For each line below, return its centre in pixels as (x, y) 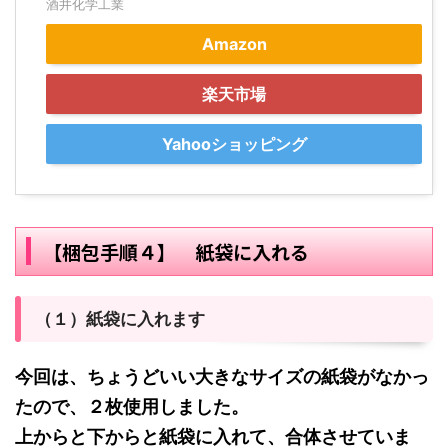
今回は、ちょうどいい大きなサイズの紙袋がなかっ (222, 376)
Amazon (234, 43)
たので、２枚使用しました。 (132, 406)
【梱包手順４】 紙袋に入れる (175, 251)
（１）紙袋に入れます (120, 318)
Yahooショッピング (234, 143)
